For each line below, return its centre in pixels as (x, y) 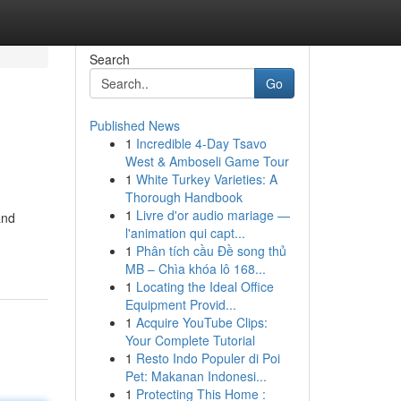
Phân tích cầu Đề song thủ (211, 251)
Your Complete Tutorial (190, 340)
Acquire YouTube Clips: (201, 322)
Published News (134, 125)
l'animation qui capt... (185, 233)
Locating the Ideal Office (205, 286)
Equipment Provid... (180, 304)
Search (109, 59)
